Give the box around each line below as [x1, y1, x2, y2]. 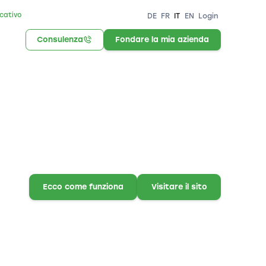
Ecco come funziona [42, 182, 123, 192]
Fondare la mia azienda [115, 35, 210, 45]
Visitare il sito [151, 182, 207, 192]
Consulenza [37, 35, 84, 45]
